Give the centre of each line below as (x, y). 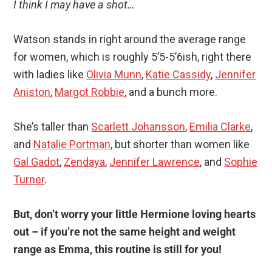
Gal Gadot (37, 162)
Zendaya (85, 162)
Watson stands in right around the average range (130, 39)
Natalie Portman (72, 144)
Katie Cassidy (178, 75)
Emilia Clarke (220, 127)
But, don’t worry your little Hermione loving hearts (135, 214)
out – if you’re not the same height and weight (125, 232)
